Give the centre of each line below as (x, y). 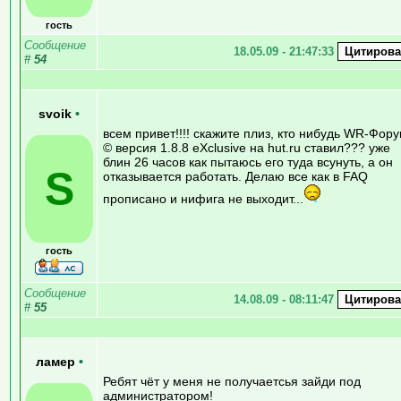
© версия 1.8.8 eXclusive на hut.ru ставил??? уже (247, 147)
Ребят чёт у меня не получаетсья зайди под (232, 381)
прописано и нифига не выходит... (203, 198)
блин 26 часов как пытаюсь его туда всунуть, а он (248, 162)
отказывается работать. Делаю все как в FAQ (235, 176)
